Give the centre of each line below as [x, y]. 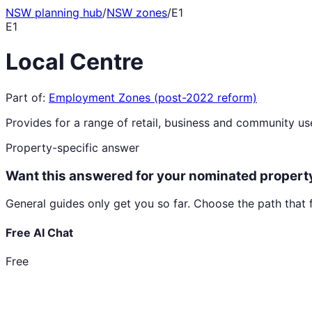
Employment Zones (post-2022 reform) [153, 97]
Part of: [25, 97]
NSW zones [137, 13]
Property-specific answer [72, 147]
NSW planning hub [54, 13]
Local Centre [75, 62]
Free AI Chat [39, 232]
